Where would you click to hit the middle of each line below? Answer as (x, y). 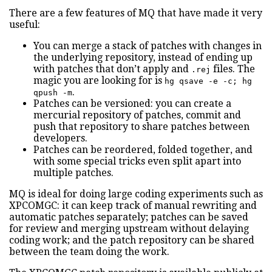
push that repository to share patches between (141, 127)
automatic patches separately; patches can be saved (129, 217)
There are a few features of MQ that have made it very (136, 13)
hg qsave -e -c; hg (208, 81)
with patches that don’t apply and (112, 69)
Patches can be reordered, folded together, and (143, 150)
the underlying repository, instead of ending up (143, 58)
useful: (25, 25)
